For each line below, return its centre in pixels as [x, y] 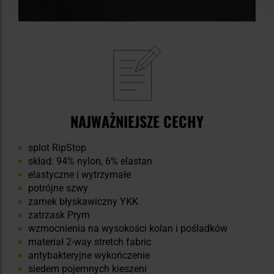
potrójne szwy [58, 188]
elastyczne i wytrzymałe [80, 174]
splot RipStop [57, 147]
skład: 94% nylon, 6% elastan [90, 161]
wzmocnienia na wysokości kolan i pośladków [128, 228]
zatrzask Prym [59, 215]
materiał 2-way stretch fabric [90, 242]
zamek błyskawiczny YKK [83, 201]
